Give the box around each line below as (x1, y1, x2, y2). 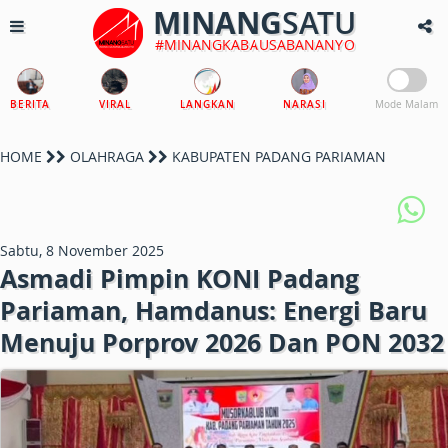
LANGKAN (179, 98, 235, 111)
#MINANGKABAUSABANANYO (154, 35, 355, 54)
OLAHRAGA (70, 147, 144, 166)
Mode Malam (375, 98, 438, 111)
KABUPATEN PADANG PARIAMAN (168, 147, 386, 166)
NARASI (283, 98, 327, 111)
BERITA (10, 98, 50, 111)
